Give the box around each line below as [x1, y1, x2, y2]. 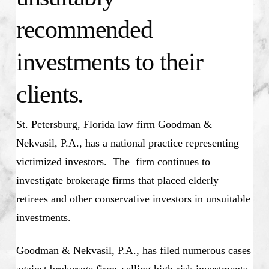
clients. [16, 80, 84, 109]
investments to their [16, 48, 203, 76]
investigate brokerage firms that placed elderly [16, 174, 219, 187]
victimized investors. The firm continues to [16, 156, 210, 168]
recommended [16, 16, 153, 44]
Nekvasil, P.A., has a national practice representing [16, 137, 239, 150]
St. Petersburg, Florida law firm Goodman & [16, 118, 212, 131]
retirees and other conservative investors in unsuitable [16, 193, 250, 205]
